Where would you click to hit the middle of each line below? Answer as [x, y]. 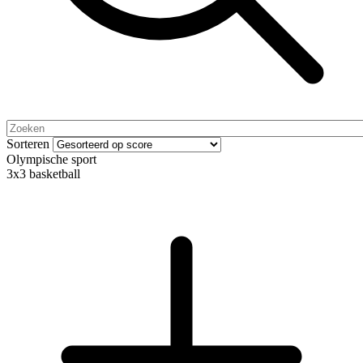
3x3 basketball [43, 174]
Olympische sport [51, 160]
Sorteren [28, 144]
